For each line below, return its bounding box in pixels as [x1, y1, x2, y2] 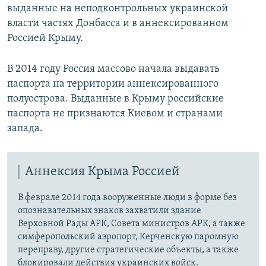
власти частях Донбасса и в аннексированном [7, 17, 229, 29]
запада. [7, 122, 43, 134]
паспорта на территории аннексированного [7, 78, 218, 90]
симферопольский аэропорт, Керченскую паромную [18, 232, 239, 242]
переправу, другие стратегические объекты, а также [18, 245, 239, 255]
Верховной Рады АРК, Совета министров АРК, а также [18, 218, 245, 229]
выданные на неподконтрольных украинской [7, 2, 228, 14]
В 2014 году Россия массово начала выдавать [7, 63, 220, 75]
